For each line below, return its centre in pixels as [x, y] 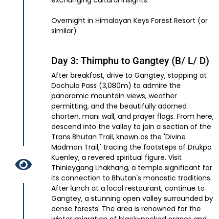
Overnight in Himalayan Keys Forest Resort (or [130, 21]
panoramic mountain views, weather [114, 96]
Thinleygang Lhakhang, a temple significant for [132, 168]
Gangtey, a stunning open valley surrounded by [132, 199]
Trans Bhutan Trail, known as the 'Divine [119, 137]
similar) [64, 31]
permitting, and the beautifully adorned [119, 106]
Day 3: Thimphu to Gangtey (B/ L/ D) [130, 61]
